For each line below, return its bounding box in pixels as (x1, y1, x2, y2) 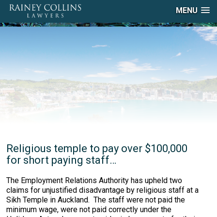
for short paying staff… (6, 154, 117, 166)
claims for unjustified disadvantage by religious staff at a (6, 186, 199, 195)
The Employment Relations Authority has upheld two (6, 176, 183, 185)
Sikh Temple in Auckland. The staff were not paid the (6, 195, 186, 204)
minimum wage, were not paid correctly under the (6, 205, 172, 214)
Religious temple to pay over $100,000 (6, 142, 188, 155)
